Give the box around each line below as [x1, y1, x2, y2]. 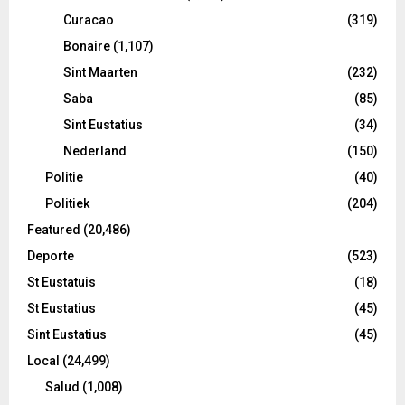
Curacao [63, 12, 114, 27]
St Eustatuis [27, 274, 96, 289]
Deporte [27, 248, 74, 263]
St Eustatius [27, 300, 96, 316]
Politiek [45, 195, 89, 211]
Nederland [63, 143, 127, 158]
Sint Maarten [63, 64, 137, 80]
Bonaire [63, 38, 110, 53]
